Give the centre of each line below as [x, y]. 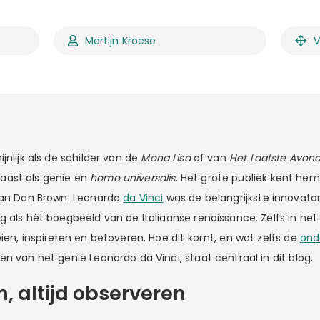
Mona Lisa [166, 157]
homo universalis [133, 177]
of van [210, 157]
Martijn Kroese [120, 40]
